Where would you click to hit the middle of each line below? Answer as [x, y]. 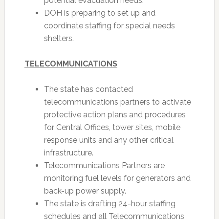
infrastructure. [68, 153]
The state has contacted [88, 89]
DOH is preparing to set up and [99, 13]
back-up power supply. [85, 191]
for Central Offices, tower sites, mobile [112, 127]
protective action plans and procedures [115, 115]
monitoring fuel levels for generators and [117, 178]
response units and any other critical [109, 140]
